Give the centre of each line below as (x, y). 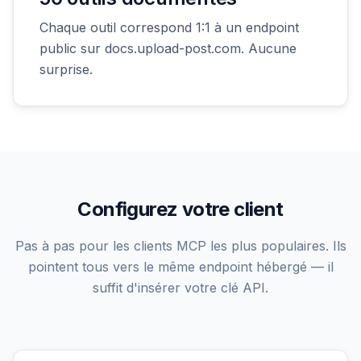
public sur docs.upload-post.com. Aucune (168, 48)
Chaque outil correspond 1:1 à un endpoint (169, 27)
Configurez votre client (180, 209)
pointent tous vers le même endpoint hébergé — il (180, 266)
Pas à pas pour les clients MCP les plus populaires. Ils (180, 245)
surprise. (66, 69)
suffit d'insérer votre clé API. (180, 287)
